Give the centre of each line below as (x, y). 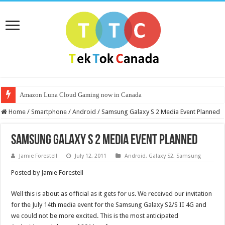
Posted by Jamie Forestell (47, 173)
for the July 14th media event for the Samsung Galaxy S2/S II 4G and (109, 205)
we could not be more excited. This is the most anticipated (95, 216)
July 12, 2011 (91, 156)
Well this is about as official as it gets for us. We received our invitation (112, 194)
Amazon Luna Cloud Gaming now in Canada (81, 95)
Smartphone (49, 112)
